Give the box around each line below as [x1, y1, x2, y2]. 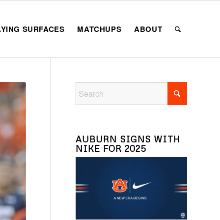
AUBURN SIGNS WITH [75, 134, 180, 144]
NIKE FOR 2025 [75, 143, 146, 154]
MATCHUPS [77, 24, 122, 34]
